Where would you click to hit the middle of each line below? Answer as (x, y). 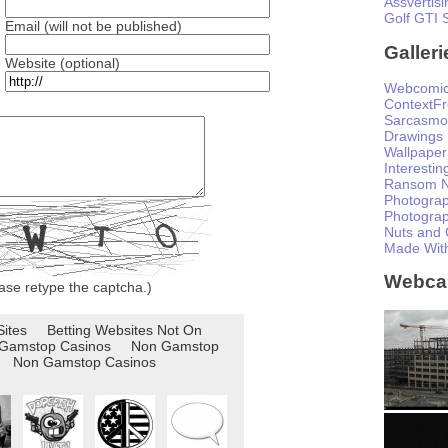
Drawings (413, 135)
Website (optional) (62, 63)
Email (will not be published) (93, 26)
